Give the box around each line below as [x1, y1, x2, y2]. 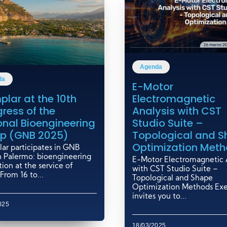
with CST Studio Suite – [132, 165, 218, 173]
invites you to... [132, 193, 186, 201]
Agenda [139, 63, 162, 70]
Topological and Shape [132, 174, 213, 182]
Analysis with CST [132, 103, 221, 118]
